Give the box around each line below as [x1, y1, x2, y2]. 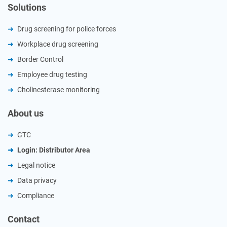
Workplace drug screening [17, 40, 98, 49]
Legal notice [17, 161, 55, 170]
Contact [8, 214, 40, 225]
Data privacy [17, 176, 57, 185]
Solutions [8, 2, 46, 13]
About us [8, 108, 44, 119]
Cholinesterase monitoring [17, 86, 100, 94]
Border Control [17, 55, 63, 64]
